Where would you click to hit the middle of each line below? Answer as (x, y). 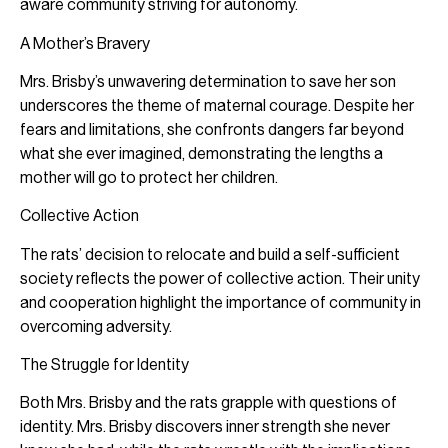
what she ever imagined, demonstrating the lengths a (201, 153)
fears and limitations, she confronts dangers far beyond (212, 129)
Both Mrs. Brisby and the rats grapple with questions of (208, 403)
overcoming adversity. (96, 326)
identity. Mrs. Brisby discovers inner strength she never (205, 427)
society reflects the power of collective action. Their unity (220, 278)
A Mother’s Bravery (85, 43)
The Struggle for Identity (104, 365)
